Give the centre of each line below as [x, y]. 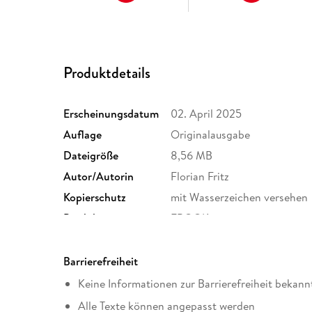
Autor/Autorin [99, 177]
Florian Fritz [200, 177]
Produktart [90, 218]
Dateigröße [91, 156]
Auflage [83, 135]
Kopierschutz [95, 197]
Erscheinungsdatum [111, 114]
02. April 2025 [206, 114]
